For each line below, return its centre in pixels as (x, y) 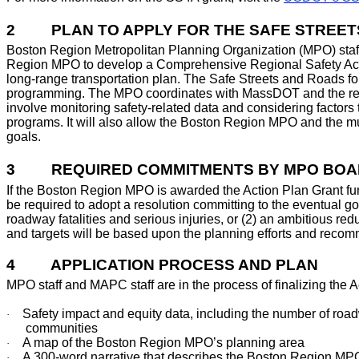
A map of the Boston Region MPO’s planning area (163, 342)
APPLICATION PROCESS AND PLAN (184, 264)
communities (62, 328)
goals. (24, 137)
